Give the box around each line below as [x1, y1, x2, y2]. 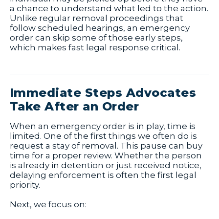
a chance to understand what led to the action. [10, 3, 208, 14]
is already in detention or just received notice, [10, 160, 201, 171]
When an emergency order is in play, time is [10, 121, 196, 131]
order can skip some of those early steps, [10, 33, 183, 43]
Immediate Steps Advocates [10, 86, 197, 100]
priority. [10, 180, 40, 190]
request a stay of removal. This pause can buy [10, 141, 202, 151]
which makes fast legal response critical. [10, 43, 180, 53]
